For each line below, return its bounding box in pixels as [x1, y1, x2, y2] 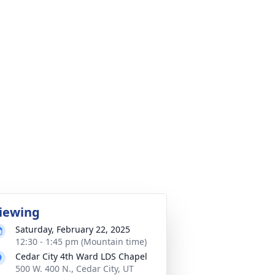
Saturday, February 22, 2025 [15, 223, 130, 235]
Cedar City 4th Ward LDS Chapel [15, 250, 147, 262]
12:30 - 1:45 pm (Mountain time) [15, 235, 147, 247]
